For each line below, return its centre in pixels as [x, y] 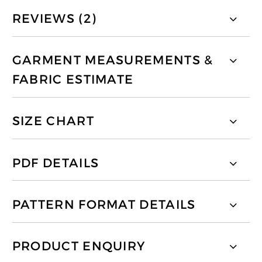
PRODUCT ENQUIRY [79, 246]
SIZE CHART [53, 121]
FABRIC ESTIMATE [73, 80]
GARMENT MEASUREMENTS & [113, 61]
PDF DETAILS [56, 163]
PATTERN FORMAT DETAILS [104, 204]
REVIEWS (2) [54, 19]
